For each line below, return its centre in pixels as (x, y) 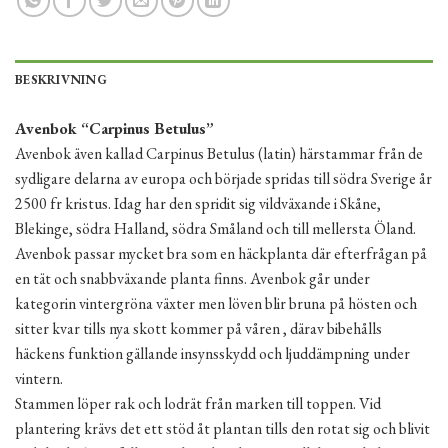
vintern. (39, 379)
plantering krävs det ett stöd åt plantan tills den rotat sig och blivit (222, 429)
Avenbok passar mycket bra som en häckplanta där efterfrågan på (221, 254)
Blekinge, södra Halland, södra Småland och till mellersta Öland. (215, 229)
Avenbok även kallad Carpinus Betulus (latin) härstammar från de (219, 154)
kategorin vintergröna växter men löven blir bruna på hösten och (216, 304)
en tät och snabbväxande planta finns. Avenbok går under (192, 279)
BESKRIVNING (61, 80)
